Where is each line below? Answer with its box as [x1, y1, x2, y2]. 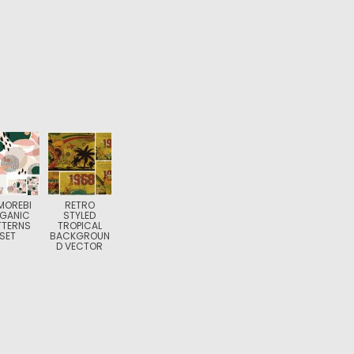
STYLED [63, 209, 96, 222]
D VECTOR [56, 239, 104, 253]
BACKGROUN [49, 229, 110, 243]
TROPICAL [57, 219, 102, 232]
